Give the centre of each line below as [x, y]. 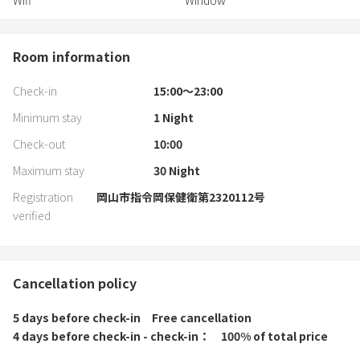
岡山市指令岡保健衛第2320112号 [180, 197]
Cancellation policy [75, 283]
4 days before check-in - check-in [106, 336]
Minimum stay [47, 118]
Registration [43, 197]
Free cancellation [202, 318]
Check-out [39, 144]
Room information [72, 57]
